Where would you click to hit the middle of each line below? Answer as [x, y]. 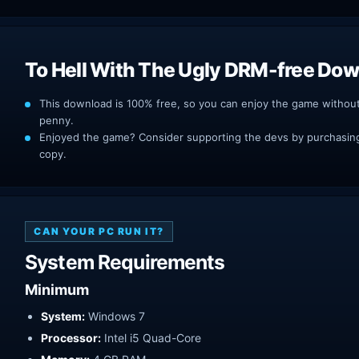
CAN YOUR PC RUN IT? [99, 231]
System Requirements [125, 262]
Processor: [71, 337]
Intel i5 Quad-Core [151, 337]
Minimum [57, 289]
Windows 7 [115, 316]
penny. [56, 120]
